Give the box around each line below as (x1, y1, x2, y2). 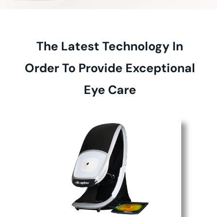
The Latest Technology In (36, 38, 183, 54)
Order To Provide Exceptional (24, 60, 195, 76)
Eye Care (83, 82, 136, 98)
